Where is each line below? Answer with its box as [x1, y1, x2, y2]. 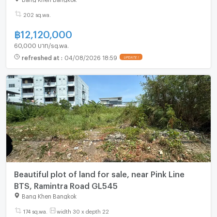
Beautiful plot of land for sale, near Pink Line [14, 169, 185, 176]
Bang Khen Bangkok [21, 192, 77, 198]
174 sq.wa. [23, 208, 47, 213]
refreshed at [21, 54, 61, 60]
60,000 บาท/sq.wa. [14, 41, 69, 46]
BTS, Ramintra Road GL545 [14, 181, 118, 187]
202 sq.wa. [23, 11, 51, 16]
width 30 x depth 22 [56, 208, 109, 213]
